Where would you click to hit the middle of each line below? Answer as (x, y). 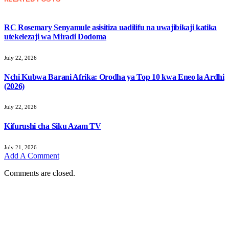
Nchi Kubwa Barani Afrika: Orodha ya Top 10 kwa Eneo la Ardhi (114, 77)
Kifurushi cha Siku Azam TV (53, 126)
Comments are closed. (40, 173)
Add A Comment (32, 155)
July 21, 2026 (20, 147)
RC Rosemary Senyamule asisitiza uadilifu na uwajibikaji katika (111, 28)
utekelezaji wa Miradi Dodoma (55, 37)
